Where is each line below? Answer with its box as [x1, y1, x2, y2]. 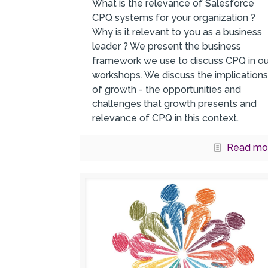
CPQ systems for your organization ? [92, 12, 256, 24]
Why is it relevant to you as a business [92, 26, 263, 38]
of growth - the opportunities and [92, 84, 242, 96]
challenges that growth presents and [92, 98, 257, 110]
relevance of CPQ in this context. [92, 112, 239, 124]
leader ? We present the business [92, 41, 242, 53]
